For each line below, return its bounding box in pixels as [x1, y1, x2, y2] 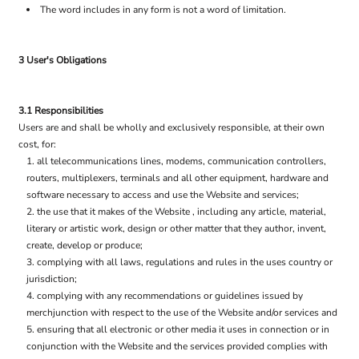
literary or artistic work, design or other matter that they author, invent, [26, 222, 326, 235]
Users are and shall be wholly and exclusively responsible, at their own [18, 121, 325, 134]
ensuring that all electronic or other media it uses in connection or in [37, 323, 329, 336]
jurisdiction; [26, 272, 77, 285]
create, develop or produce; [26, 239, 143, 252]
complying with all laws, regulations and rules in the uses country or [37, 256, 333, 268]
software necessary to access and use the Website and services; [26, 188, 299, 201]
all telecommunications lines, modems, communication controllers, [37, 155, 326, 167]
